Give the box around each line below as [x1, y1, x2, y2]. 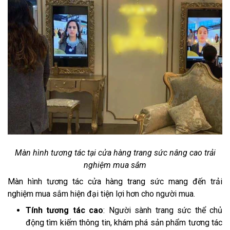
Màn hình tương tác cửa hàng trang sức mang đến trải [8, 176, 222, 186]
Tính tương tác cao [26, 205, 104, 215]
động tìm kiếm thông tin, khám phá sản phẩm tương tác [26, 217, 222, 227]
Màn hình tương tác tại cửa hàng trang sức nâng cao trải [14, 147, 216, 158]
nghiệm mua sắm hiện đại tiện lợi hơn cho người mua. [8, 188, 195, 199]
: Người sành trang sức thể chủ [103, 205, 223, 215]
